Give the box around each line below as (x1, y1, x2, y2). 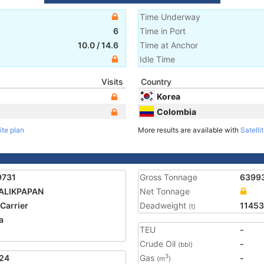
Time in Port (140, 26, 186, 36)
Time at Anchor (140, 40, 198, 50)
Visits (101, 77, 123, 87)
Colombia (157, 106, 196, 117)
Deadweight (140, 200, 189, 210)
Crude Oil (140, 239, 178, 249)
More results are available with (138, 126, 240, 134)
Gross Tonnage (140, 172, 197, 182)
